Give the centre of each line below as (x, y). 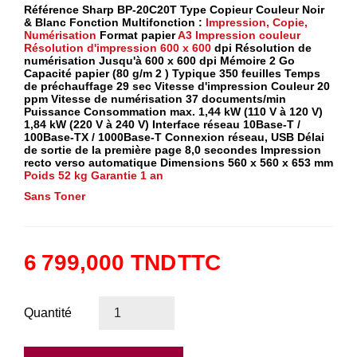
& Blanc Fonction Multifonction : (115, 23)
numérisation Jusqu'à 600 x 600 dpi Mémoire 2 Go (159, 61)
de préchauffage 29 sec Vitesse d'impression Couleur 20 (177, 86)
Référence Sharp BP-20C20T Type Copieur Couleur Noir (174, 10)
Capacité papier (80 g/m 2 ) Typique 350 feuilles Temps (172, 74)
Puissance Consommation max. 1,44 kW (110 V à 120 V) (173, 112)
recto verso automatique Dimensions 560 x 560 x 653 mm (178, 163)
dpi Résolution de (261, 48)
